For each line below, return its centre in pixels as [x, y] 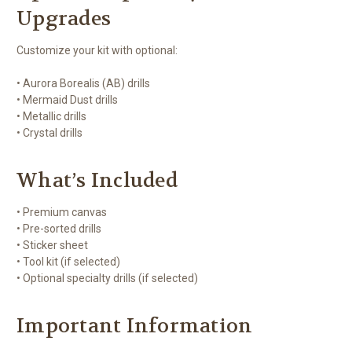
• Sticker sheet [52, 245]
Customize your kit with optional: [97, 50]
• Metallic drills [51, 116]
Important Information [135, 326]
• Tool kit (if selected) [68, 261]
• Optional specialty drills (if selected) [107, 278]
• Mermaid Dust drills [67, 99]
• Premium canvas [62, 212]
